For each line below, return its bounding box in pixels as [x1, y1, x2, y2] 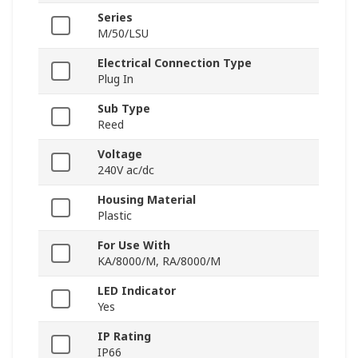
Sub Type [97, 101, 150, 117]
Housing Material [97, 192, 196, 208]
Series [97, 10, 133, 26]
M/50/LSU [97, 26, 149, 42]
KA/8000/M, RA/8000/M [97, 253, 221, 269]
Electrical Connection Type [97, 55, 252, 71]
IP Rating [97, 328, 151, 344]
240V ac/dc [97, 162, 154, 178]
